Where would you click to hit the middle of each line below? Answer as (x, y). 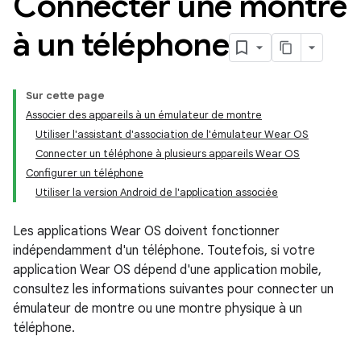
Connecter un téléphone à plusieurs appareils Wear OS (168, 154)
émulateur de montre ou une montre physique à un (158, 309)
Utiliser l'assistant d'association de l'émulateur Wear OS (172, 134)
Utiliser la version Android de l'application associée (157, 192)
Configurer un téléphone (85, 173)
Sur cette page (65, 95)
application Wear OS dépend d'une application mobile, (167, 270)
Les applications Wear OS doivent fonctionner (146, 231)
